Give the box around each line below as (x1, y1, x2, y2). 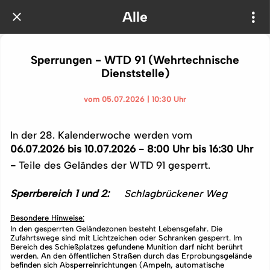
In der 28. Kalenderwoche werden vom (10, 128, 192, 141)
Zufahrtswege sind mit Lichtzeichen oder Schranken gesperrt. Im (10, 233, 242, 242)
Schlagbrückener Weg (124, 187, 227, 200)
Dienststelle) (101, 66, 169, 80)
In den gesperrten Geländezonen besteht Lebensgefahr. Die (10, 224, 222, 233)
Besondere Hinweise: (10, 213, 84, 222)
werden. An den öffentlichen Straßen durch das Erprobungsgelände (10, 251, 252, 260)
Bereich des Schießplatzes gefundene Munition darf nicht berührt (10, 242, 243, 251)
